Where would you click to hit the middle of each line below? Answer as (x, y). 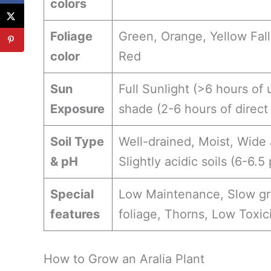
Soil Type (77, 141)
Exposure (77, 109)
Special (72, 194)
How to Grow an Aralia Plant (124, 259)
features (75, 214)
